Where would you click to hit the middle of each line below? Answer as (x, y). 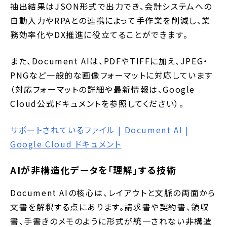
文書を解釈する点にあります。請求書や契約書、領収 (110, 207)
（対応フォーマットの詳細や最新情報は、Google (103, 89)
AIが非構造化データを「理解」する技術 (93, 170)
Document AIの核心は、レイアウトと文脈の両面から (113, 193)
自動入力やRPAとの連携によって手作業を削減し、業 (111, 21)
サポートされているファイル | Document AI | (100, 130)
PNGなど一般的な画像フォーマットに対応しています (111, 75)
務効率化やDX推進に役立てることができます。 (99, 35)
